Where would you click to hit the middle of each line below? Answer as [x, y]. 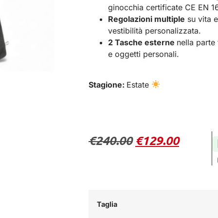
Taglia [107, 204]
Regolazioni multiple [146, 19]
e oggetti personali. [144, 54]
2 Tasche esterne [142, 43]
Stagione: [108, 84]
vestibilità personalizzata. [154, 31]
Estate [139, 84]
